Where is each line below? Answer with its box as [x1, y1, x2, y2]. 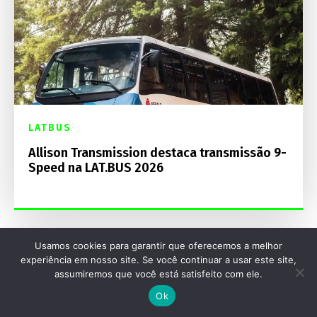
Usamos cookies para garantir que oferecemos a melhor [35, 240, 282, 251]
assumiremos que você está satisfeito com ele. [54, 268, 263, 279]
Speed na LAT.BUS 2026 [28, 159, 163, 175]
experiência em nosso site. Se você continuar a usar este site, [21, 254, 296, 265]
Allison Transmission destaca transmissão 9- [28, 144, 287, 161]
